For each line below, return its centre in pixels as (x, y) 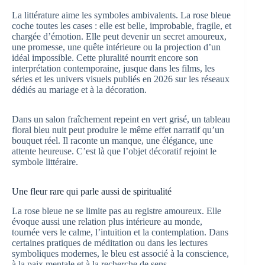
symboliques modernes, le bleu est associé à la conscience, (120, 253)
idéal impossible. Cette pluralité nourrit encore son (105, 58)
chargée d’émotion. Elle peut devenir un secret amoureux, (119, 37)
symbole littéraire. (45, 162)
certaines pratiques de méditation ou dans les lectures (110, 243)
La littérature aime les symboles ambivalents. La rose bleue (121, 15)
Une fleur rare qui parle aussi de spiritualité (92, 192)
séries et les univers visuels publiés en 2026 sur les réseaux (121, 79)
